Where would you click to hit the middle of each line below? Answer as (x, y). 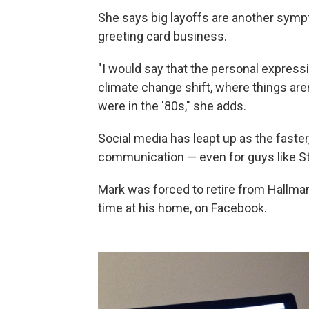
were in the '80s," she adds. (172, 106)
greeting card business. (162, 37)
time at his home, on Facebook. (182, 208)
